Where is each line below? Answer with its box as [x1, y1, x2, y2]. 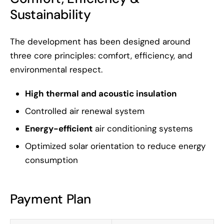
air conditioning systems [92, 123, 193, 134]
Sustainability [10, 6, 91, 23]
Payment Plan [10, 190, 91, 208]
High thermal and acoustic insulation [25, 88, 176, 99]
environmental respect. [10, 64, 102, 75]
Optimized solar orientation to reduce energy [25, 140, 205, 152]
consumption [25, 154, 78, 166]
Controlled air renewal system [25, 105, 144, 117]
